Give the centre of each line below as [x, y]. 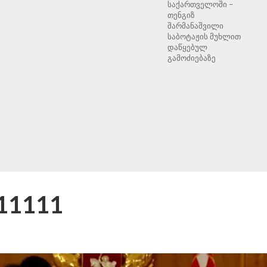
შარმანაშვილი [195, 26]
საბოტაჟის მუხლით [204, 36]
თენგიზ [181, 15]
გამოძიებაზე [191, 58]
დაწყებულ [187, 47]
